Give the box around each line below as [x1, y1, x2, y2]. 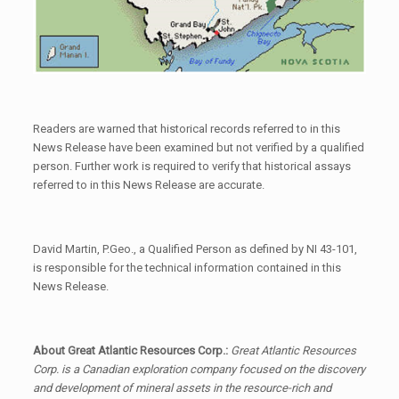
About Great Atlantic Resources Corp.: [32, 343, 231, 357]
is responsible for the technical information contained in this [32, 260, 341, 274]
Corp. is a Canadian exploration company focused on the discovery [32, 362, 365, 376]
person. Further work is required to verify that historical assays [32, 159, 351, 173]
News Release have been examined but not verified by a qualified [32, 140, 364, 154]
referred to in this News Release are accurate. [32, 177, 265, 191]
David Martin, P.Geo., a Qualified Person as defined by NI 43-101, [32, 241, 357, 256]
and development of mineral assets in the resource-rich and [32, 380, 331, 395]
